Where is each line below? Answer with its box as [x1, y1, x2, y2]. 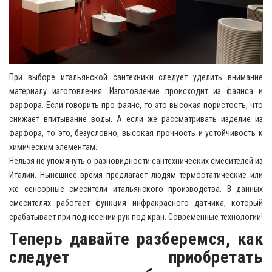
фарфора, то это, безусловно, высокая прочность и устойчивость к [9, 127, 263, 138]
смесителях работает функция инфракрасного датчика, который [9, 197, 263, 208]
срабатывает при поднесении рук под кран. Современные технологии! [9, 211, 263, 222]
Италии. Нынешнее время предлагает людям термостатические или [9, 169, 263, 180]
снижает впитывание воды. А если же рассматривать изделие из [9, 114, 263, 124]
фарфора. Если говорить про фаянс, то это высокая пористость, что [9, 100, 263, 110]
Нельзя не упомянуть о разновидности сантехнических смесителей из [9, 155, 263, 166]
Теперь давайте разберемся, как [9, 228, 263, 249]
